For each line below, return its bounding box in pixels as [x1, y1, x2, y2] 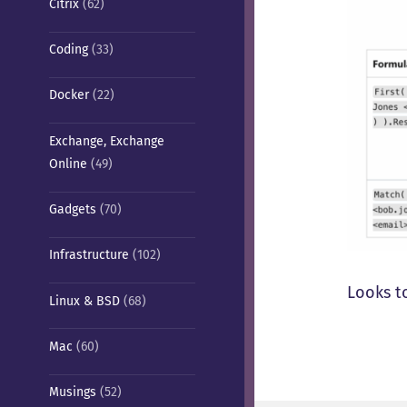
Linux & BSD [48, 293, 120, 309]
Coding [48, 42, 88, 58]
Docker [48, 87, 89, 104]
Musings [48, 384, 96, 401]
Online [48, 155, 87, 172]
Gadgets [48, 202, 96, 218]
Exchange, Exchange [48, 133, 164, 149]
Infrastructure [48, 247, 129, 263]
